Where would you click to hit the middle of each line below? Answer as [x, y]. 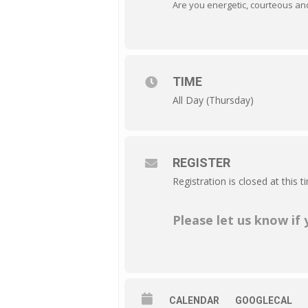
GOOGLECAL [264, 300]
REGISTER [201, 163]
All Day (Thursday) [213, 100]
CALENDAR [194, 300]
